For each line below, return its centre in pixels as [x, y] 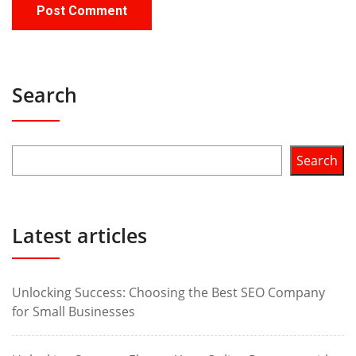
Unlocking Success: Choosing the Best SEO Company [168, 292]
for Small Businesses [74, 311]
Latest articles [79, 235]
